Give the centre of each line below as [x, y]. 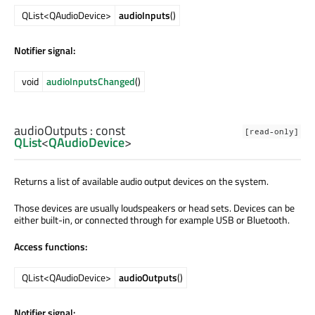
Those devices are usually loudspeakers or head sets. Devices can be [154, 208]
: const [106, 131]
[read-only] [272, 132]
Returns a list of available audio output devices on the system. [141, 181]
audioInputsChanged [91, 81]
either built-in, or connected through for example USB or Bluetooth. [152, 220]
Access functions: [51, 247]
